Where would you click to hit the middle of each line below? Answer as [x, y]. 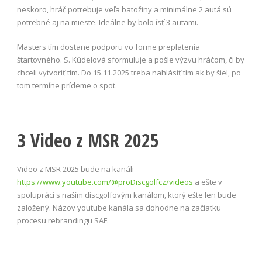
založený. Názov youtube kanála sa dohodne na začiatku [119, 207]
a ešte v [208, 182]
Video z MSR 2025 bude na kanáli [75, 169]
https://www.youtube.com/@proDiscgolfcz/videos [105, 182]
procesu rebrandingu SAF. [63, 220]
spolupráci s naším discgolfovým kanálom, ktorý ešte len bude [127, 194]
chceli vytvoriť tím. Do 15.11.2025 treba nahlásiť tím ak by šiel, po [129, 72]
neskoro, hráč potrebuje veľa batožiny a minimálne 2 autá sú [124, 9]
